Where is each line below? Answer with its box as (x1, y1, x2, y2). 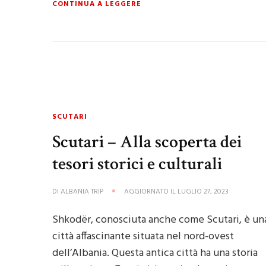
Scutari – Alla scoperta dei (52, 130, 242, 154)
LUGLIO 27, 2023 (177, 186, 229, 198)
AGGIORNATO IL (123, 186, 178, 198)
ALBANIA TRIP (60, 186, 103, 198)
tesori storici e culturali (52, 152, 222, 176)
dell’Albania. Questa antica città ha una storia (52, 245, 258, 262)
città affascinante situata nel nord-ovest (52, 228, 234, 245)
